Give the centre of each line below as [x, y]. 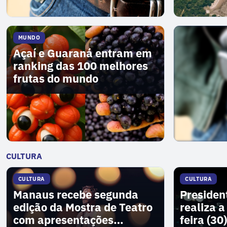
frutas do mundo [55, 78]
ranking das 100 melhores [80, 66]
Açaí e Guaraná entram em [82, 53]
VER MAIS [194, 149]
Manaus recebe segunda [75, 194]
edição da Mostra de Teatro [83, 207]
